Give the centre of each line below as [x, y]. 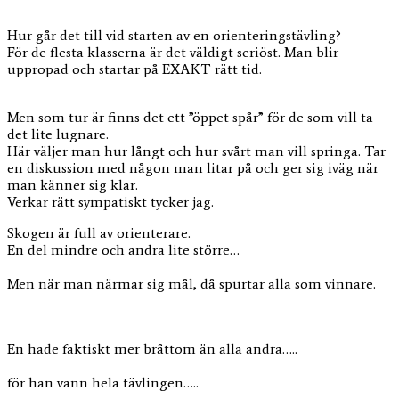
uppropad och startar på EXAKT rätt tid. [134, 69]
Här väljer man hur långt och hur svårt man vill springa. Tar [196, 151]
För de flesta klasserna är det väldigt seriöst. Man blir [173, 52]
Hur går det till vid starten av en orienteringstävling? [174, 35]
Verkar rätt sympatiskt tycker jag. [110, 201]
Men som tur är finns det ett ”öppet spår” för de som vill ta [190, 117]
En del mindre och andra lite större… [123, 249]
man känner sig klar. [73, 184]
